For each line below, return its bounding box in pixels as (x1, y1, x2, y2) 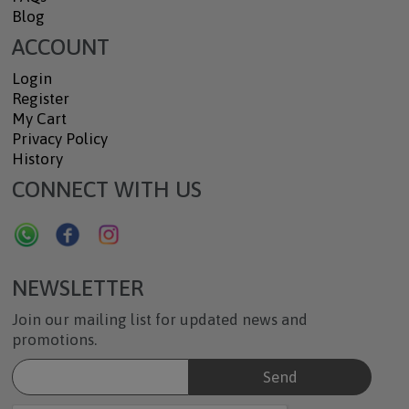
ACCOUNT (11, 35, 110, 59)
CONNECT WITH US (11, 177, 202, 202)
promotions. (11, 330, 97, 349)
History (11, 150, 63, 168)
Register (11, 89, 69, 108)
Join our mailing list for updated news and (11, 310, 308, 329)
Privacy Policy (11, 130, 108, 148)
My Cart (11, 110, 67, 128)
